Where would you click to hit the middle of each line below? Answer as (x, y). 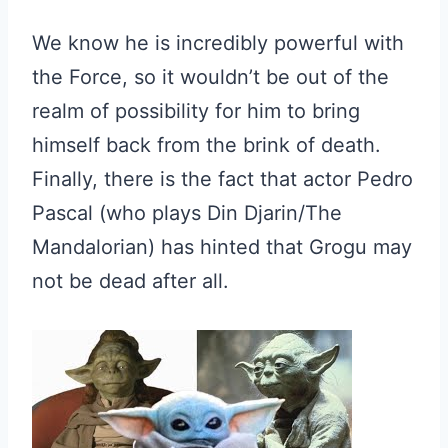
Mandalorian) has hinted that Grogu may (222, 247)
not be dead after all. (130, 281)
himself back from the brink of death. (206, 145)
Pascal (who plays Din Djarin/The (187, 213)
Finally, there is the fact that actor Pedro (222, 179)
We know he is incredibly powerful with (218, 43)
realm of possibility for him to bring (196, 111)
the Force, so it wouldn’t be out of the (210, 77)
